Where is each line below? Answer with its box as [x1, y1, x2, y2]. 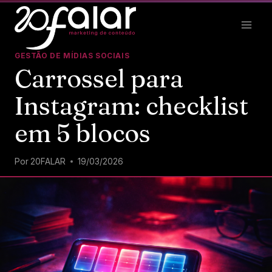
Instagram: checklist [15, 90, 248, 121]
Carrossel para [15, 63, 183, 93]
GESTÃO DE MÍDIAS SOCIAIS [15, 51, 130, 60]
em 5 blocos [15, 117, 156, 148]
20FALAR [30, 156, 66, 166]
